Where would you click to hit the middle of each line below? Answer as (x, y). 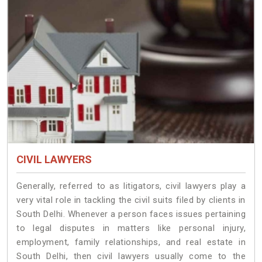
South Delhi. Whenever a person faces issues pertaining (131, 214)
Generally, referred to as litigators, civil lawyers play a (131, 186)
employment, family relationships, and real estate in (131, 242)
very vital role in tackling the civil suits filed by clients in (131, 200)
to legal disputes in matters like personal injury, (131, 228)
